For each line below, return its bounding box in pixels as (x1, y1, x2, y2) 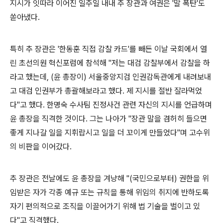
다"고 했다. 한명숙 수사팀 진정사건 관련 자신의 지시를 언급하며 (10, 100, 212, 110)
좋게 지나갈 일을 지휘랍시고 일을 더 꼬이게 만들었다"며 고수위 (10, 127, 210, 137)
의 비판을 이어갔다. (10, 141, 72, 151)
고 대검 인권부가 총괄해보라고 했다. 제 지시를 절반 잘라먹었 (10, 86, 202, 96)
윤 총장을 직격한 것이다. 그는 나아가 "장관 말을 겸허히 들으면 (10, 113, 207, 123)
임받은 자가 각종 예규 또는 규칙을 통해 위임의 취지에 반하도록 (10, 187, 209, 197)
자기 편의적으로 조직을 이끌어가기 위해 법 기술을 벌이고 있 (10, 201, 200, 211)
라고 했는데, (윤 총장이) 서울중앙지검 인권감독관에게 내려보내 (10, 72, 211, 82)
